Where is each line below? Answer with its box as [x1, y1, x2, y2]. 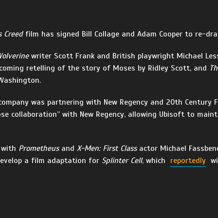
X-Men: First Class [77, 144, 137, 153]
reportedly [170, 156, 206, 165]
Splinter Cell [102, 156, 142, 165]
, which [142, 156, 168, 165]
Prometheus [18, 144, 59, 153]
